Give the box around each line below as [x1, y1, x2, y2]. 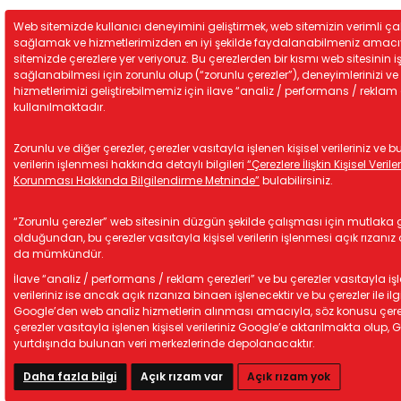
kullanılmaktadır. [13, 99, 106, 115]
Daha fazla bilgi [23, 369, 116, 384]
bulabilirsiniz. [260, 173, 333, 188]
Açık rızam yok [247, 369, 330, 384]
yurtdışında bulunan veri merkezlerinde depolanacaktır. [13, 336, 315, 351]
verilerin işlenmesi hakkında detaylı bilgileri [13, 157, 247, 172]
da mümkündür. [13, 246, 104, 261]
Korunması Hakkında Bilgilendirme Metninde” [13, 173, 260, 188]
